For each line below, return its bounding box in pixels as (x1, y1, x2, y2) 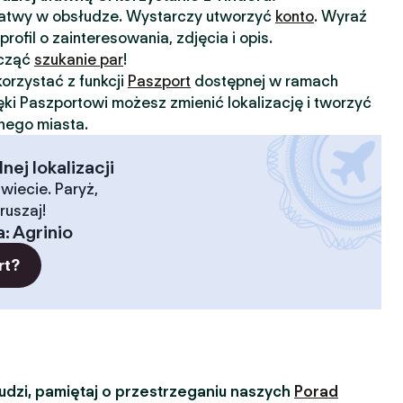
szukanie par (34, 50, 123, 68)
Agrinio (13, 221, 73, 243)
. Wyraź (314, 7, 367, 25)
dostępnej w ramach (191, 72, 338, 90)
